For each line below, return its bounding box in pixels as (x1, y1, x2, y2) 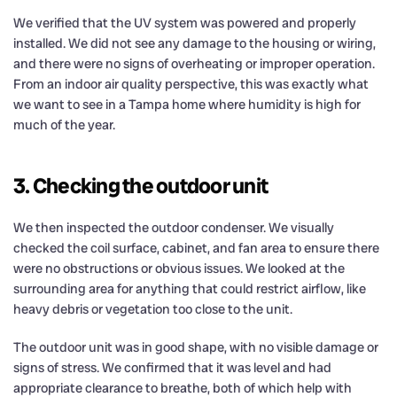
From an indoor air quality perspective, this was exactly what (13, 74, 369, 93)
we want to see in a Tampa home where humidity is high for (13, 95, 361, 113)
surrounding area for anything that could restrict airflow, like (13, 279, 366, 298)
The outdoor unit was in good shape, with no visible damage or (13, 338, 378, 356)
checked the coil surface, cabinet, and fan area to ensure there (13, 238, 379, 257)
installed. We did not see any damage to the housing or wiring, (13, 34, 376, 52)
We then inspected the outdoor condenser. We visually (13, 218, 334, 237)
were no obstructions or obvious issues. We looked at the (13, 259, 345, 277)
